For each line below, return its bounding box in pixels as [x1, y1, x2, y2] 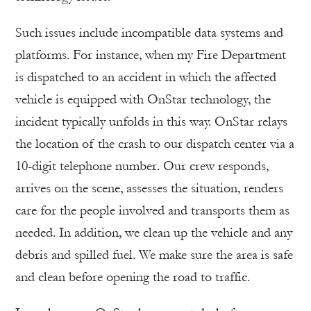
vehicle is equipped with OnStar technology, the [15, 91, 271, 107]
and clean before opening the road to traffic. [15, 269, 250, 285]
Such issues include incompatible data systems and [15, 24, 283, 40]
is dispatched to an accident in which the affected [15, 69, 276, 85]
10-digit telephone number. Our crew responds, [15, 158, 269, 174]
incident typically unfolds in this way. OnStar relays [15, 113, 287, 129]
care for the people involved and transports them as [15, 202, 289, 218]
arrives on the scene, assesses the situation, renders [15, 180, 283, 196]
